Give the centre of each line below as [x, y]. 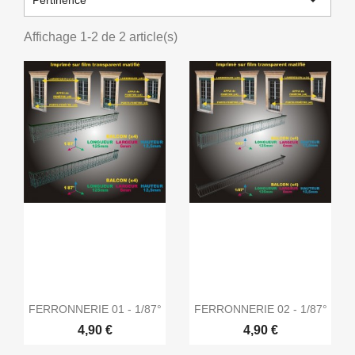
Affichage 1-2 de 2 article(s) [101, 37]
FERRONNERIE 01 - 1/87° [95, 309]
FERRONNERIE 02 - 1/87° [260, 309]
